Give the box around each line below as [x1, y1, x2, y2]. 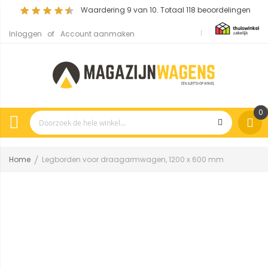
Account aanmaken [60, 29, 135, 39]
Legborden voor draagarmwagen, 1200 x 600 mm [42, 154, 224, 165]
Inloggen [9, 29, 42, 39]
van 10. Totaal [132, 5, 186, 16]
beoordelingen [196, 5, 251, 16]
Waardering [81, 5, 127, 16]
